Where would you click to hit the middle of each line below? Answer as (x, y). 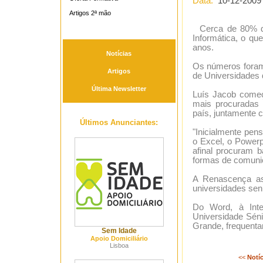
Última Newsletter (119, 89)
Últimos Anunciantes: (119, 122)
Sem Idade (119, 231)
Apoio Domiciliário (119, 238)
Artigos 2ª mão (90, 13)
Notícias (119, 53)
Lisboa (119, 245)
